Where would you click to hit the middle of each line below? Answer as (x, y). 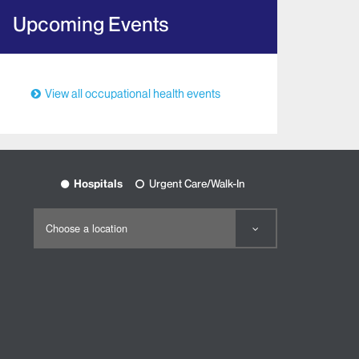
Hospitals (98, 184)
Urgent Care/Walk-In (197, 184)
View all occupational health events (133, 94)
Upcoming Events (91, 25)
